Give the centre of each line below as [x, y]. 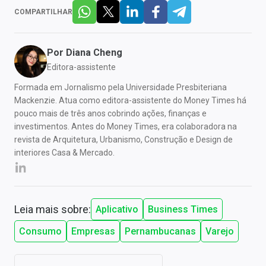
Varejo [220, 232]
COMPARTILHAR [43, 12]
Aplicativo [117, 210]
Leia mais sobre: [53, 210]
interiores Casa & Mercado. [64, 153]
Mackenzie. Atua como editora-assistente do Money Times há [130, 101]
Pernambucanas [160, 232]
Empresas [93, 232]
